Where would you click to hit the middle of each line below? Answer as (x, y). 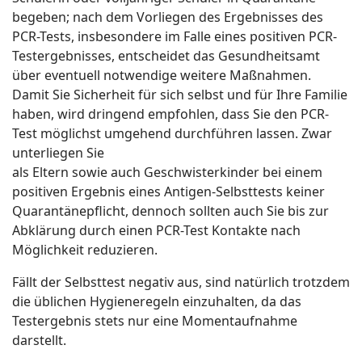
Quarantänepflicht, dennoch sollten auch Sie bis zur (170, 210)
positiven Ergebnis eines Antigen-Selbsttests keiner (168, 191)
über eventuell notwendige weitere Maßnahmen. (162, 75)
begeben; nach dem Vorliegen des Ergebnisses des (168, 17)
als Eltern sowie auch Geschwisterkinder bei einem (167, 172)
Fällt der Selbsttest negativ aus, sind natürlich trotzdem (181, 282)
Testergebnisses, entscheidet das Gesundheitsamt (166, 55)
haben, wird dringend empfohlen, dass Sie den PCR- (170, 114)
